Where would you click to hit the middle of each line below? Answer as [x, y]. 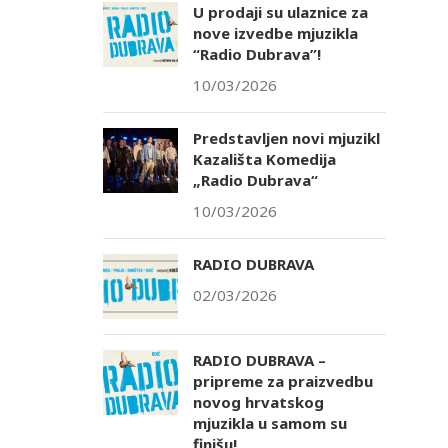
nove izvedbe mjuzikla [275, 33]
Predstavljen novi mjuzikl [286, 138]
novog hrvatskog [258, 402]
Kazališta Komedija [264, 159]
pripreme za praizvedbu [282, 381]
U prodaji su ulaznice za [280, 12]
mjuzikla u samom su [269, 423]
